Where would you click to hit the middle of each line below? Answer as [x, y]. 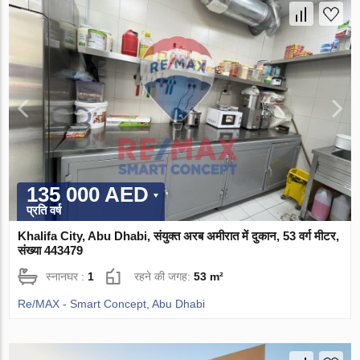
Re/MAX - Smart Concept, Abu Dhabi [112, 304]
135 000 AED [88, 195]
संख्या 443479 [51, 251]
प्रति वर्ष [44, 211]
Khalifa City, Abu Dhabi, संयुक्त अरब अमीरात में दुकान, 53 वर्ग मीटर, [179, 236]
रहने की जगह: [164, 277]
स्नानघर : [67, 277]
